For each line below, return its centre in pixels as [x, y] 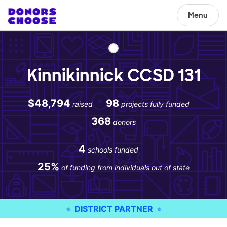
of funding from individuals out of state [125, 167]
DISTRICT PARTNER [113, 209]
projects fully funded [155, 104]
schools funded [113, 150]
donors [124, 122]
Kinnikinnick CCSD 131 [113, 75]
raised [82, 104]
